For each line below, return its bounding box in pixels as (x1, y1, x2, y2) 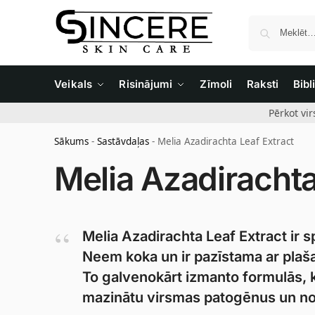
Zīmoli (199, 77, 233, 91)
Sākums (54, 135, 89, 148)
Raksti (246, 77, 279, 91)
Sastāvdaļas (97, 135, 149, 148)
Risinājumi (119, 77, 173, 91)
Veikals (54, 77, 92, 91)
